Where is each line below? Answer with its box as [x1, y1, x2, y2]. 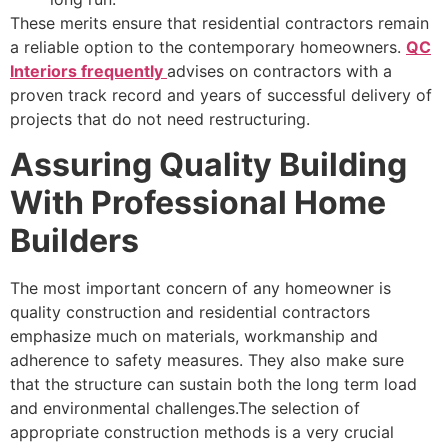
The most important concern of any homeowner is [10, 277, 391, 298]
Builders [10, 220, 139, 260]
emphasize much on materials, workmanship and [10, 325, 378, 346]
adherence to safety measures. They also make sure [10, 349, 404, 370]
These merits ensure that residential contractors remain [10, 13, 429, 34]
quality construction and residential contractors [10, 301, 370, 322]
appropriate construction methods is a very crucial [10, 421, 394, 442]
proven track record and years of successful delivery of [10, 85, 432, 106]
